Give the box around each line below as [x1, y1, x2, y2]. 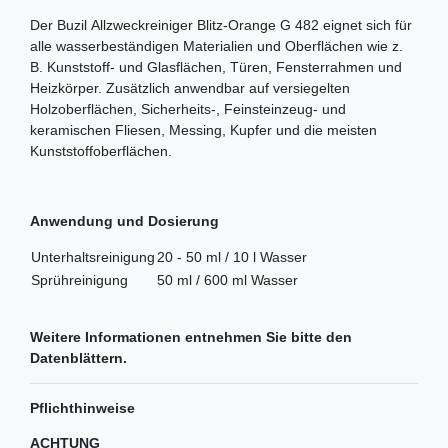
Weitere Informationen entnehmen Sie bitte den [30, 328, 352, 345]
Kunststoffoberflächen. [30, 142, 172, 159]
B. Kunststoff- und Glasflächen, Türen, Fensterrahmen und [30, 58, 402, 75]
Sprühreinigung [31, 271, 128, 288]
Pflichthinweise [30, 399, 135, 416]
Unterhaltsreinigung [31, 248, 155, 265]
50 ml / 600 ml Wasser [157, 271, 298, 288]
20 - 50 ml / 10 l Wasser [157, 248, 307, 265]
